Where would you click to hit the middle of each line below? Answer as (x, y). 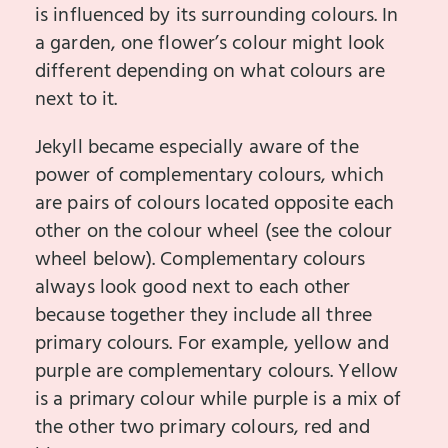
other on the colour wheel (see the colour (214, 231)
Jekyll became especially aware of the (197, 147)
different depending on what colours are (210, 71)
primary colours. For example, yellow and (212, 343)
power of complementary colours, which (209, 175)
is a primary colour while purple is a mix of (218, 399)
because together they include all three (203, 315)
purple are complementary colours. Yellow (217, 371)
